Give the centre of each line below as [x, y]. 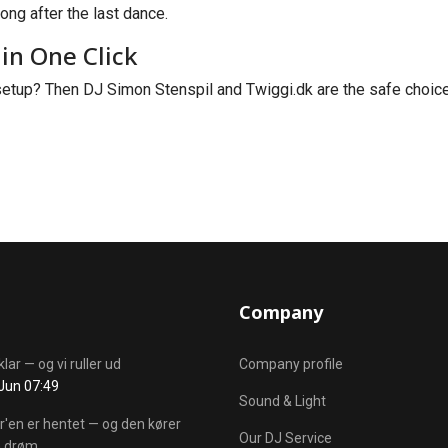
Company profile [291, 364]
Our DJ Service [285, 438]
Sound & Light [282, 401]
